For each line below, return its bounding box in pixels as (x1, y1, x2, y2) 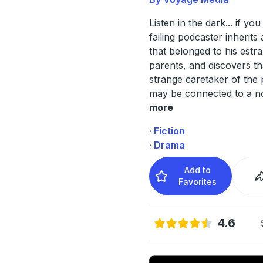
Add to (184, 164, 211, 175)
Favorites (178, 176, 217, 187)
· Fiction (149, 124, 185, 137)
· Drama (149, 139, 185, 151)
